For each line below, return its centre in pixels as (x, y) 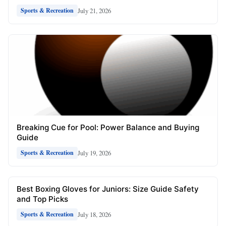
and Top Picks (42, 199)
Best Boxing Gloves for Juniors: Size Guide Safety (108, 189)
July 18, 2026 (94, 214)
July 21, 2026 (94, 10)
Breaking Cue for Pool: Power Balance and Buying (108, 128)
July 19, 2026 (94, 153)
